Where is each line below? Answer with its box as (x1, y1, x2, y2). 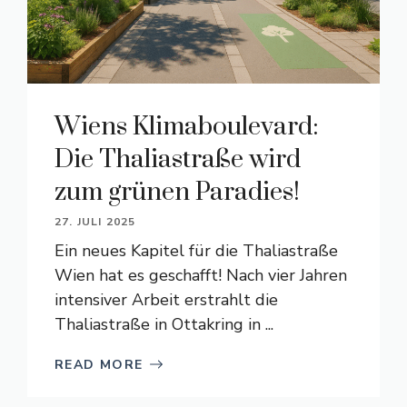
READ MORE (55, 355, 144, 373)
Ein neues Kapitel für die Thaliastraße (55, 239, 338, 262)
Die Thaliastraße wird (55, 143, 301, 175)
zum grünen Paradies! (55, 175, 300, 208)
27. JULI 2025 (55, 213, 136, 229)
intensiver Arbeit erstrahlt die (55, 288, 278, 311)
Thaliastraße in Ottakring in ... (55, 313, 273, 335)
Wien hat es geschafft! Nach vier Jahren (55, 263, 347, 286)
